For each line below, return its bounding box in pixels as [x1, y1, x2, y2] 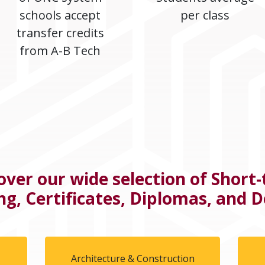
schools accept [20, 7, 101, 23]
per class [180, 7, 230, 23]
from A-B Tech [20, 42, 101, 59]
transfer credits [16, 24, 104, 41]
